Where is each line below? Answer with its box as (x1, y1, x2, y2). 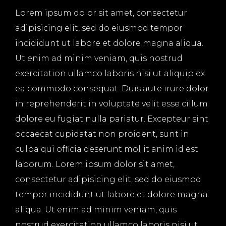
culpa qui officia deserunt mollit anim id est (15, 144, 198, 154)
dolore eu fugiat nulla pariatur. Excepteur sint (15, 114, 208, 124)
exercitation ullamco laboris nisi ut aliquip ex (15, 69, 205, 78)
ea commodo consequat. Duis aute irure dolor (15, 84, 209, 93)
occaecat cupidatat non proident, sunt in (15, 129, 189, 139)
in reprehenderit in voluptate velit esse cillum (15, 99, 208, 108)
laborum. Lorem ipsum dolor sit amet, (15, 159, 175, 169)
